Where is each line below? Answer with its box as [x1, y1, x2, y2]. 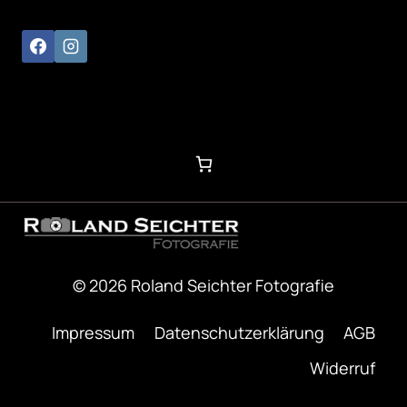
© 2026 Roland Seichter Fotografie [73, 274, 334, 297]
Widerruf [310, 356, 376, 379]
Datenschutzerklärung [154, 321, 324, 343]
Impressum [52, 321, 135, 343]
